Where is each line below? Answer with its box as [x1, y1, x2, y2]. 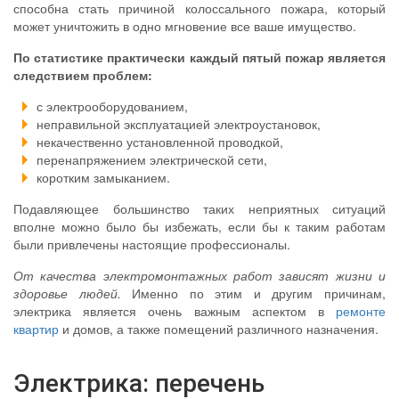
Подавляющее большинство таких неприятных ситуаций [13, 199, 386, 218]
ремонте [336, 302, 386, 321]
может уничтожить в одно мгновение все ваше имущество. [13, 17, 356, 36]
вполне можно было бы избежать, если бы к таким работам [13, 217, 386, 236]
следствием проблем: [13, 66, 152, 85]
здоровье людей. [13, 284, 133, 303]
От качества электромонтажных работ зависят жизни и [13, 266, 386, 285]
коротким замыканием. [37, 168, 170, 187]
